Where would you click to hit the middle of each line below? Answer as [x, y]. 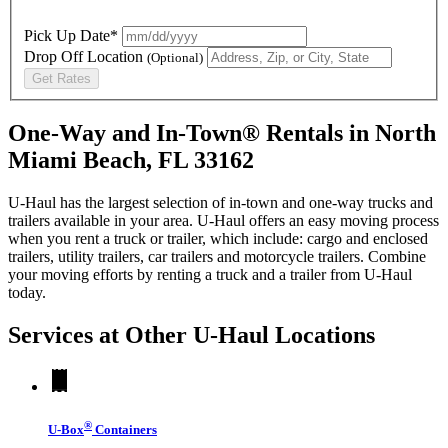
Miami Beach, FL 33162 [131, 160]
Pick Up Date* [71, 35]
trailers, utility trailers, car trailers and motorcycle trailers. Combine [217, 257]
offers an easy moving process [342, 221]
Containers [124, 429]
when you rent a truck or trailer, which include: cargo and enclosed [218, 239]
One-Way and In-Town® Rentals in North [222, 133]
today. [27, 293]
